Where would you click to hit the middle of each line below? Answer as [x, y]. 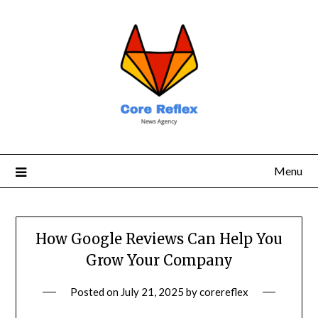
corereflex [224, 292]
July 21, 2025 [152, 292]
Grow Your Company [159, 261]
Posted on [95, 292]
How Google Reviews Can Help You [159, 239]
